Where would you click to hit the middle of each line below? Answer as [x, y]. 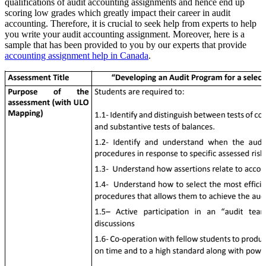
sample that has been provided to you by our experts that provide [126, 45]
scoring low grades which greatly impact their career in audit [118, 12]
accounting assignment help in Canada [77, 55]
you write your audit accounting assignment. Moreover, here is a [125, 34]
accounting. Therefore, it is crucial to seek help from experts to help [131, 23]
